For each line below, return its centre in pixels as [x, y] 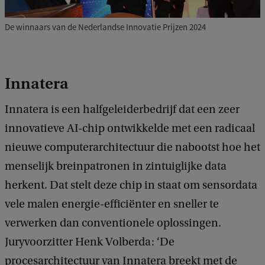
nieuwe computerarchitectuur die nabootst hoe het [132, 148]
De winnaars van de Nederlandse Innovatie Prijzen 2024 [105, 27]
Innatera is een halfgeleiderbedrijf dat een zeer [122, 110]
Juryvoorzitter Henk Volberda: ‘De [90, 242]
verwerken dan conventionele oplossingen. [113, 223]
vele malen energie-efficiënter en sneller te [112, 204]
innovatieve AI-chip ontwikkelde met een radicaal [130, 129]
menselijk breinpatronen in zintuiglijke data [116, 167]
